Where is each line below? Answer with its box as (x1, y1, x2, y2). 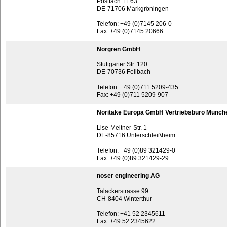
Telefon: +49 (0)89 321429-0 (97, 147, 175, 154)
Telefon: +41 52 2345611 (97, 210, 165, 217)
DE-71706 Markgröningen (97, 5, 169, 12)
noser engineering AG (97, 172, 160, 179)
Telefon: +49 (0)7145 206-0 (97, 20, 172, 27)
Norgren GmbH (97, 46, 140, 53)
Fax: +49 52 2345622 (97, 218, 156, 225)
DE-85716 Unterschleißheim (97, 132, 175, 139)
